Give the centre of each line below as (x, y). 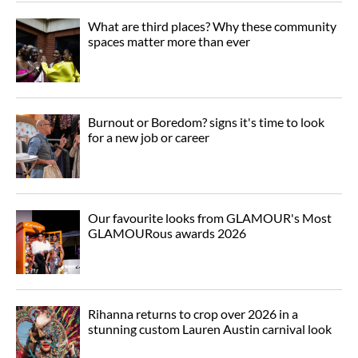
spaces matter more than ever (169, 42)
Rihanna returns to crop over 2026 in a (193, 314)
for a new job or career (149, 137)
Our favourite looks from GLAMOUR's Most (210, 218)
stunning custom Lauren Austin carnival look (210, 329)
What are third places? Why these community (212, 26)
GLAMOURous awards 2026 (167, 233)
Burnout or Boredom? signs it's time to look (206, 122)
